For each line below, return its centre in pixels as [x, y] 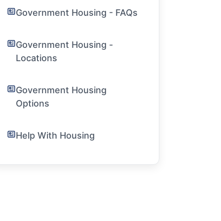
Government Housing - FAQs [77, 13]
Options [33, 103]
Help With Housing [55, 135]
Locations [37, 58]
